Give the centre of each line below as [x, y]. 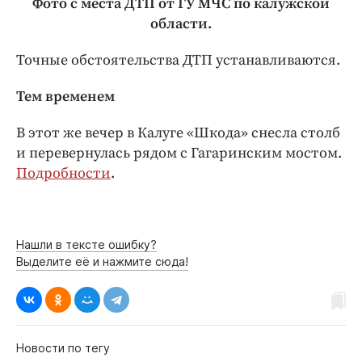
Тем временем [65, 97]
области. [181, 24]
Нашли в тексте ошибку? [86, 245]
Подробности [63, 174]
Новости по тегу [63, 348]
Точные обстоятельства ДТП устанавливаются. [178, 61]
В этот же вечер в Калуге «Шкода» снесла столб [178, 133]
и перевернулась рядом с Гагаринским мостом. [179, 154]
